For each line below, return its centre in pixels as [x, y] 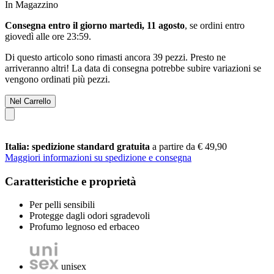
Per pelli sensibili [62, 205]
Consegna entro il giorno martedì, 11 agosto [95, 25]
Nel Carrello [30, 101]
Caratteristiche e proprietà [71, 181]
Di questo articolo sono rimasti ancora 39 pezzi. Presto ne [115, 57]
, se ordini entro [215, 25]
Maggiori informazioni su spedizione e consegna [98, 157]
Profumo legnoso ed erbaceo [84, 227]
